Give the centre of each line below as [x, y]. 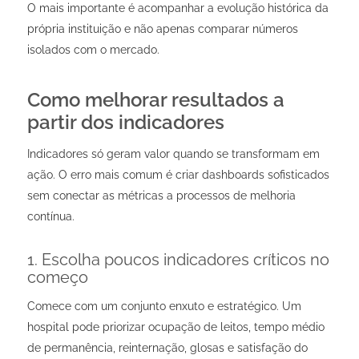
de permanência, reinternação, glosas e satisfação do [167, 347]
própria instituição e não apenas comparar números [162, 29]
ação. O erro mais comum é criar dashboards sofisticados [178, 174]
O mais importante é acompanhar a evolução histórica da [177, 8]
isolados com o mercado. [93, 50]
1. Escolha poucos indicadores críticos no [178, 259]
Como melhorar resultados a [155, 100]
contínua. [50, 216]
